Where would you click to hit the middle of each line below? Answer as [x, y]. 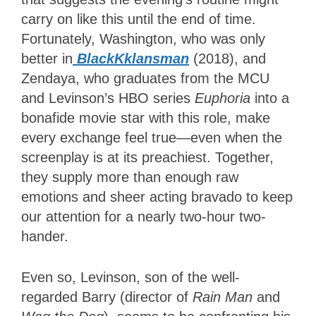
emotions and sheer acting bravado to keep [157, 197]
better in [47, 59]
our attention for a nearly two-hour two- [144, 217]
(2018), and [230, 59]
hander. [51, 237]
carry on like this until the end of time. [139, 19]
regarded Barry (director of [107, 297]
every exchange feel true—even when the [152, 138]
